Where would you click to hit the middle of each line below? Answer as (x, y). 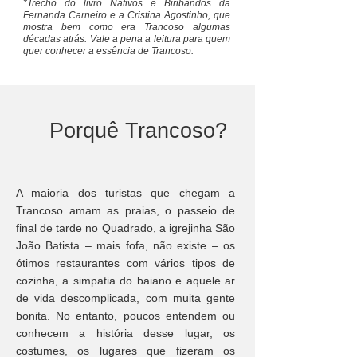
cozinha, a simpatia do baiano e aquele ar (126, 280)
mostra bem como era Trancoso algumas (127, 27)
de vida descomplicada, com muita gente (126, 298)
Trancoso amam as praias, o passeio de (126, 210)
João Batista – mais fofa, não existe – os (126, 245)
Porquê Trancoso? (138, 131)
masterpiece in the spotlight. (127, 13)
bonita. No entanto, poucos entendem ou (126, 316)
